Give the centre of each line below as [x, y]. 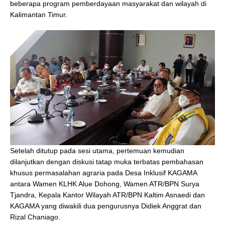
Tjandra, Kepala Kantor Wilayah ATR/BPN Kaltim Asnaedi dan [107, 195]
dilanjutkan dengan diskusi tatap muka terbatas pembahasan [107, 162]
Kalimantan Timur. [39, 14]
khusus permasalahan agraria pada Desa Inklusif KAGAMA [103, 173]
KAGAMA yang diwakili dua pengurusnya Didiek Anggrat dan [106, 206]
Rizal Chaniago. [35, 217]
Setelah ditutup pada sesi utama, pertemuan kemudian [97, 151]
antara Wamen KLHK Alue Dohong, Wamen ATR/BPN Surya [105, 184]
